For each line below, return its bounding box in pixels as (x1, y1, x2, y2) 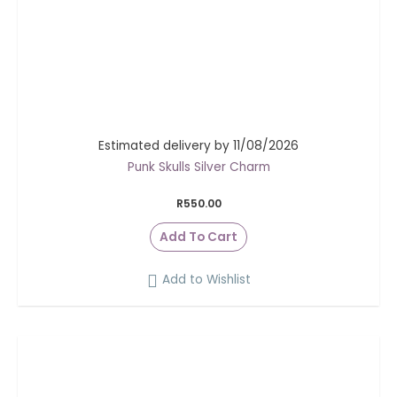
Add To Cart (160, 228, 237, 245)
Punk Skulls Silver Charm (127, 159, 270, 176)
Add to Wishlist (161, 271, 251, 289)
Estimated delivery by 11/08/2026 (98, 137, 299, 155)
